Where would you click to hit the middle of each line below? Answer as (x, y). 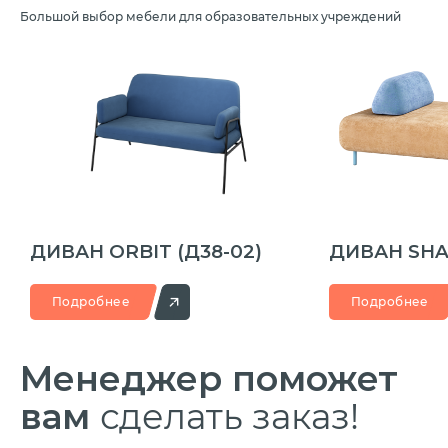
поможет (315, 379)
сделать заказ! (229, 417)
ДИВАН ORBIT (103, 252)
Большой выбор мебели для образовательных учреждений (210, 17)
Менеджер (126, 379)
